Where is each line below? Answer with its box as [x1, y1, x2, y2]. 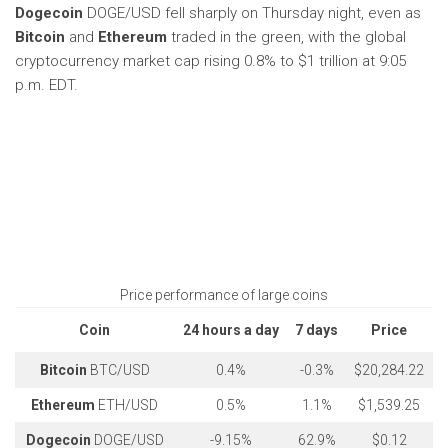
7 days [295, 322, 338, 338]
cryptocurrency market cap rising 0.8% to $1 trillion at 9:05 [15, 52, 406, 70]
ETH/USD [98, 397, 158, 413]
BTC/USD [89, 362, 150, 378]
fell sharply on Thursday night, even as [161, 4, 421, 22]
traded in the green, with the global [167, 28, 406, 46]
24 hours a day [183, 322, 279, 338]
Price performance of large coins [120, 287, 328, 303]
